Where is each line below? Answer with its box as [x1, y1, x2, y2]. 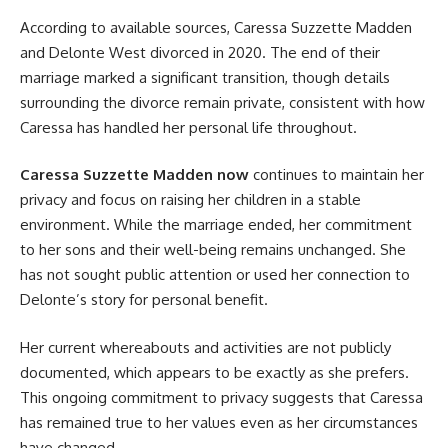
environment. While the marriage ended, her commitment [20, 215, 412, 234]
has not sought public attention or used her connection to [20, 265, 410, 284]
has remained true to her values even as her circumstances [20, 412, 418, 432]
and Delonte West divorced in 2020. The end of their [20, 42, 380, 62]
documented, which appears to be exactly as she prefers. [20, 362, 409, 382]
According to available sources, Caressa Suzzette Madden [20, 17, 412, 37]
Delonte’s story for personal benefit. [20, 290, 268, 309]
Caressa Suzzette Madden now [20, 165, 249, 184]
